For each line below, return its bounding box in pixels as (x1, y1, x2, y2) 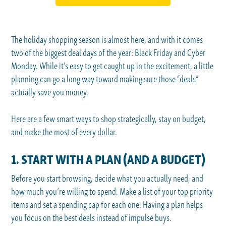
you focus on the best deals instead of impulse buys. (11, 211, 172, 223)
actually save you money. (11, 86, 89, 98)
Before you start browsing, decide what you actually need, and (11, 172, 204, 184)
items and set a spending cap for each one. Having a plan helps (11, 198, 203, 210)
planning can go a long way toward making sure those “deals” (11, 73, 199, 85)
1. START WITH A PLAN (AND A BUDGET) (11, 151, 206, 168)
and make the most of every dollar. (11, 126, 118, 138)
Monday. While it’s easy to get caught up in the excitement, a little (11, 60, 214, 72)
